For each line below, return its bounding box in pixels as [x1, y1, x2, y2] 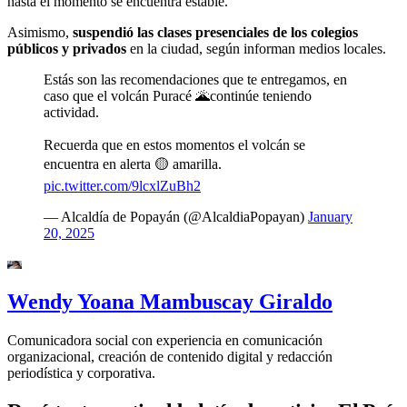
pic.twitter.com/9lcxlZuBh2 [44, 177, 201, 194]
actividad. [44, 104, 99, 120]
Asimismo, [7, 24, 73, 40]
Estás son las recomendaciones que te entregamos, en [44, 71, 347, 87]
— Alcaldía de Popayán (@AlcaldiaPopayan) [44, 208, 308, 224]
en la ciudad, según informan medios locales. [126, 40, 386, 56]
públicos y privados [7, 40, 126, 56]
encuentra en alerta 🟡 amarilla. [44, 155, 222, 172]
